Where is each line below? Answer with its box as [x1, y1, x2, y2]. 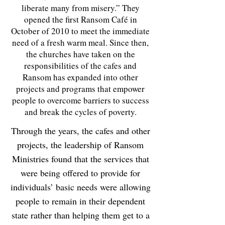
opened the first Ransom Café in [24, 14, 137, 25]
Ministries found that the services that [12, 153, 149, 165]
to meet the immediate [71, 25, 150, 37]
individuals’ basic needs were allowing [10, 181, 151, 193]
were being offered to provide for [21, 167, 140, 179]
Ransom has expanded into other [23, 71, 138, 83]
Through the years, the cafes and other [11, 125, 150, 137]
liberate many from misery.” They [21, 2, 140, 14]
